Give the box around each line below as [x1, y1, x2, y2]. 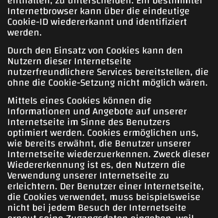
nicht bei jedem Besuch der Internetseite [7, 198, 186, 217]
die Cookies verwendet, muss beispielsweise [7, 187, 200, 206]
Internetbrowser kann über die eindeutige [7, 1, 190, 20]
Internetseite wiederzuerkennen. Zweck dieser [7, 145, 210, 163]
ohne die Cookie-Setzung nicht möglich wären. [7, 73, 208, 91]
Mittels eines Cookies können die [7, 91, 152, 109]
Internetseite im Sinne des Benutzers [7, 112, 170, 131]
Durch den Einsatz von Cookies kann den [7, 41, 183, 59]
